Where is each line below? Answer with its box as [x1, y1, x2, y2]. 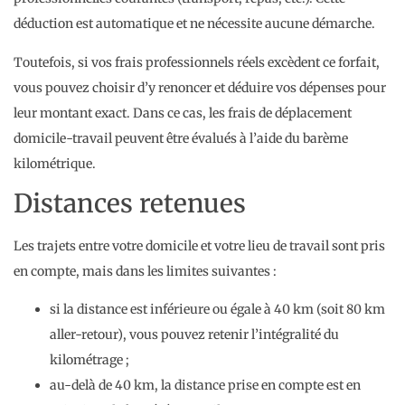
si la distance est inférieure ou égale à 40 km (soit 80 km [50, 301, 385, 318]
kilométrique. [14, 155, 96, 172]
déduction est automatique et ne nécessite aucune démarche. [14, 15, 375, 33]
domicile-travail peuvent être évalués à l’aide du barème [14, 129, 348, 146]
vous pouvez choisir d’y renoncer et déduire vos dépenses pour [14, 79, 386, 96]
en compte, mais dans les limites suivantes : [14, 263, 277, 280]
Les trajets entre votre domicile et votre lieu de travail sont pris [14, 238, 385, 255]
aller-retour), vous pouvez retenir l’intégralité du [50, 326, 339, 344]
